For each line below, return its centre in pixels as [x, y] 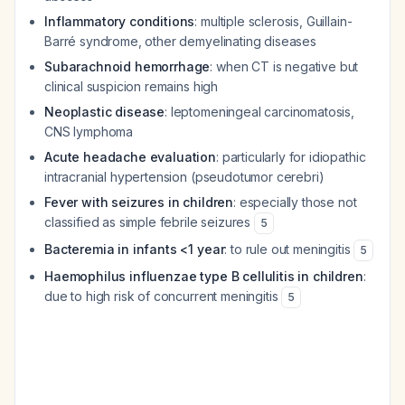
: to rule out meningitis [289, 249]
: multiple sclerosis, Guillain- [273, 21]
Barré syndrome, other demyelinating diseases [180, 41]
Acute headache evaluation [130, 157]
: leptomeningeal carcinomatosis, [260, 112]
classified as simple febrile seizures [149, 222]
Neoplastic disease [105, 112]
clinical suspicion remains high [132, 86]
